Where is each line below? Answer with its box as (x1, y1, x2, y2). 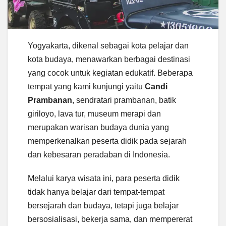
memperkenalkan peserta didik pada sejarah (28, 137, 187, 146)
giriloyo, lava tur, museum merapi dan (28, 109, 161, 119)
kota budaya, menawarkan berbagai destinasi (28, 55, 190, 64)
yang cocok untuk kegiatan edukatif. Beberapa (28, 69, 193, 78)
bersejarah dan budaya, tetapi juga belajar (28, 201, 179, 210)
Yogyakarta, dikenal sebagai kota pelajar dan (28, 41, 189, 50)
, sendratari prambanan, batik (72, 96, 176, 105)
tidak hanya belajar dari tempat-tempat (28, 188, 164, 197)
